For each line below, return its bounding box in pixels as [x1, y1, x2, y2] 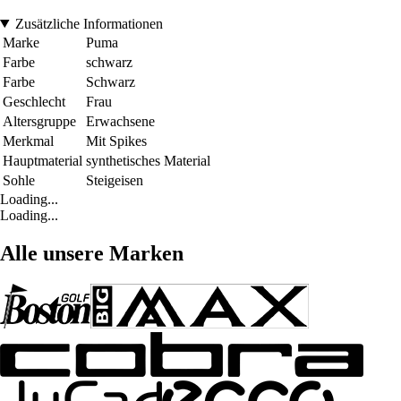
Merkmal [3, 132, 54, 149]
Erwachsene [86, 113, 155, 129]
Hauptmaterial [3, 152, 82, 168]
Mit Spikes [86, 132, 147, 149]
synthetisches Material [86, 152, 210, 168]
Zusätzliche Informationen [14, 15, 163, 31]
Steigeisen [86, 172, 143, 188]
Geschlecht [3, 93, 65, 109]
